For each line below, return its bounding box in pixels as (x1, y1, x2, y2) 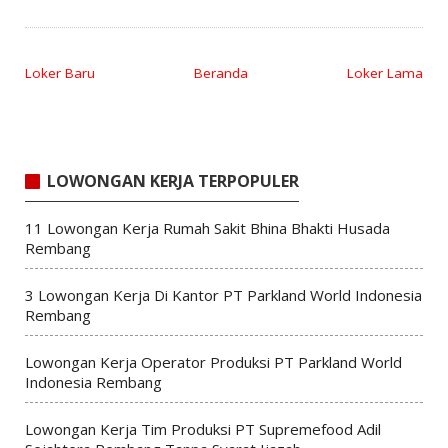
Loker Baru (24, 63, 95, 82)
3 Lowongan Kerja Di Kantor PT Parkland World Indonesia (24, 284, 422, 305)
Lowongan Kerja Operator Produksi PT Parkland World (24, 351, 402, 372)
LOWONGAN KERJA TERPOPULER (46, 170, 299, 193)
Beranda (194, 63, 248, 82)
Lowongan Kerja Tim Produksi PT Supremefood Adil (24, 418, 381, 439)
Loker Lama (347, 63, 424, 82)
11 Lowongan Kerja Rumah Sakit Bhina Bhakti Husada (24, 217, 390, 238)
